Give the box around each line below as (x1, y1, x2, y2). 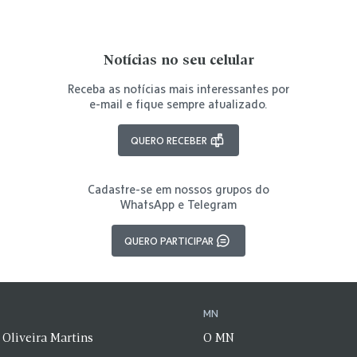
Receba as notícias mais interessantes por (68, 82, 289, 96)
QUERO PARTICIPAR (124, 234, 214, 247)
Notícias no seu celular (103, 53, 254, 69)
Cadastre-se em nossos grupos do (88, 182, 269, 196)
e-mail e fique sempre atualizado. (89, 97, 268, 111)
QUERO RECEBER (131, 134, 207, 147)
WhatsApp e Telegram (120, 198, 237, 211)
